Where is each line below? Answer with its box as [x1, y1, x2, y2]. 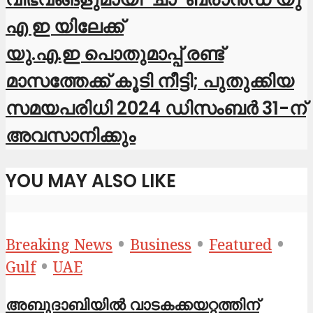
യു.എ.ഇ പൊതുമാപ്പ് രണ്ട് [6, 41, 224, 67]
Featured [209, 238, 272, 256]
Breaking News [6, 238, 112, 256]
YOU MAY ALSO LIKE [6, 168, 176, 194]
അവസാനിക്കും [6, 123, 136, 149]
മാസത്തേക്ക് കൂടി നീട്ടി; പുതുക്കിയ [6, 68, 294, 94]
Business [130, 238, 191, 256]
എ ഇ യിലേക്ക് [6, 14, 124, 40]
